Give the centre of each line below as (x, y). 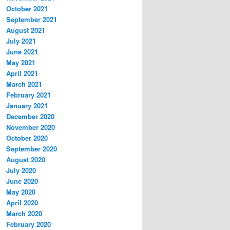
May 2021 (21, 63)
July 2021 (21, 41)
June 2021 (22, 52)
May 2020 (21, 192)
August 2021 (26, 30)
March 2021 (24, 84)
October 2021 (27, 9)
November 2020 (31, 127)
